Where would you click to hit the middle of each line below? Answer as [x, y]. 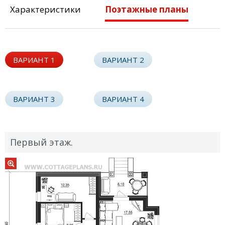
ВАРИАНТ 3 [34, 99]
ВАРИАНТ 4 [123, 99]
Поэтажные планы [146, 9]
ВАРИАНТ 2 [123, 60]
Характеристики [45, 9]
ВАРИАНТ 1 [34, 60]
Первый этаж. [41, 142]
